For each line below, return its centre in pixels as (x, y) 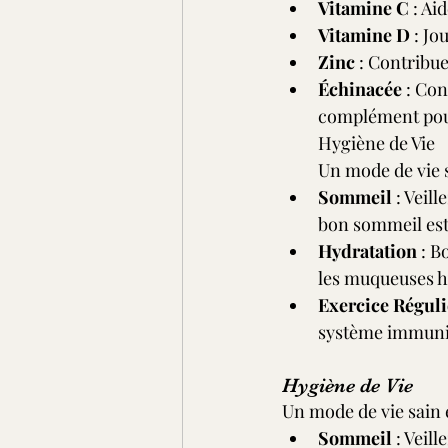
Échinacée (360, 89)
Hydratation (367, 251)
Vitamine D (364, 35)
